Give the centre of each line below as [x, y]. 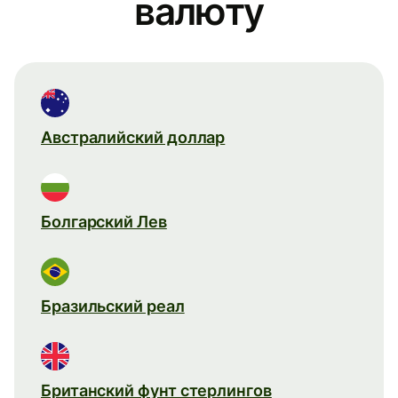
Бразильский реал [113, 306]
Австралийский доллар [133, 137]
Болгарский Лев [104, 221]
